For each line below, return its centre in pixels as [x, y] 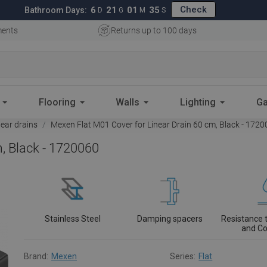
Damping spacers [170, 219]
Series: [183, 256]
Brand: [36, 256]
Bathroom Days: [56, 10]
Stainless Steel [72, 219]
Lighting [198, 102]
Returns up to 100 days [153, 30]
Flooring [57, 102]
